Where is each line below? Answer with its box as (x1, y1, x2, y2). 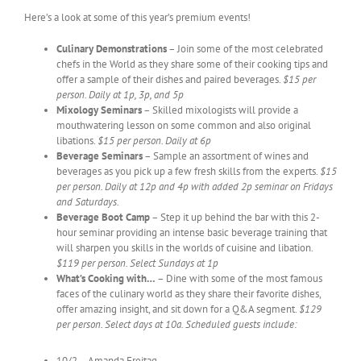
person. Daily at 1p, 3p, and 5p (56, 88, 184, 102)
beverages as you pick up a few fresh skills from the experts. (56, 164, 320, 179)
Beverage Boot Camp (56, 210, 150, 225)
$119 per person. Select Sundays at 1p (56, 256, 218, 271)
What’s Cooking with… (56, 272, 156, 286)
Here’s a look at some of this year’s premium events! (24, 10, 251, 25)
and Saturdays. (56, 195, 119, 210)
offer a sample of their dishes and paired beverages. (56, 73, 283, 87)
